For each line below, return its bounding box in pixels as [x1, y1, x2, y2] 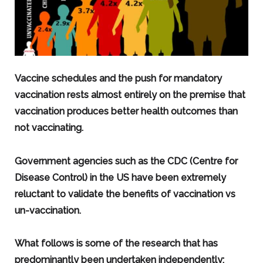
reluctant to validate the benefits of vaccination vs [14, 188, 235, 200]
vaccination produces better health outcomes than [14, 105, 238, 117]
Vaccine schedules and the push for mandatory [14, 72, 222, 84]
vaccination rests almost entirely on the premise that [14, 89, 245, 100]
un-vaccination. [14, 204, 81, 216]
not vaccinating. [14, 122, 83, 133]
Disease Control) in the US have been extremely [14, 171, 226, 183]
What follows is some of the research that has [14, 238, 218, 249]
